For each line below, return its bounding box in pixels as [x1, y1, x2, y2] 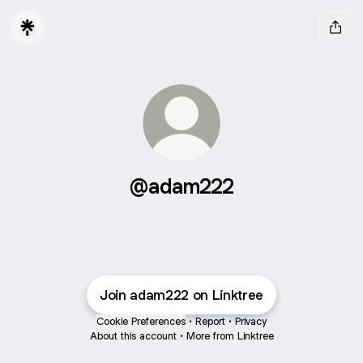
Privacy [235, 314, 267, 328]
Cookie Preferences [96, 314, 186, 328]
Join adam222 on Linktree [99, 286, 264, 304]
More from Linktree [186, 329, 274, 343]
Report [195, 314, 225, 328]
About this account [89, 329, 177, 343]
